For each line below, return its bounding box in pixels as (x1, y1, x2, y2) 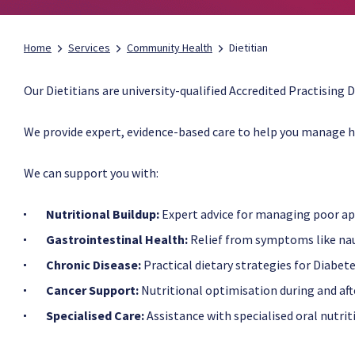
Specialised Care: (46, 307, 144, 323)
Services (68, 40, 110, 55)
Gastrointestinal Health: (46, 231, 188, 247)
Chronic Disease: (46, 257, 141, 273)
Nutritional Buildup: (46, 206, 159, 222)
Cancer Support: (46, 282, 139, 298)
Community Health (127, 40, 212, 55)
